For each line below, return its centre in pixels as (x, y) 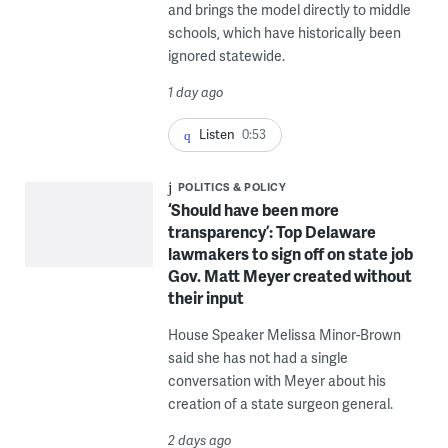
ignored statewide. (226, 55)
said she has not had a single (257, 358)
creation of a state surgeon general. (280, 404)
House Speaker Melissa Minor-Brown (284, 335)
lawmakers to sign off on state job (290, 254)
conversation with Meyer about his (276, 381)
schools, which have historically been (284, 32)
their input (205, 298)
